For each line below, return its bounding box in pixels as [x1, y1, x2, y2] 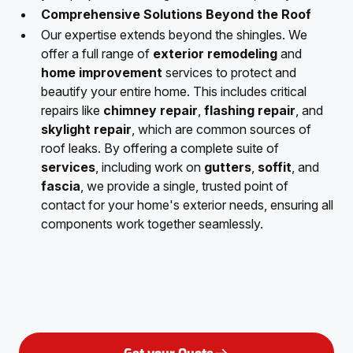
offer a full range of [41, 45, 153, 61]
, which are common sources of [132, 121, 311, 137]
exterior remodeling [153, 45, 277, 61]
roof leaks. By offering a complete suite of [41, 139, 279, 156]
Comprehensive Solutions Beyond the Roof [41, 6, 311, 22]
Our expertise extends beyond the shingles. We [41, 26, 307, 43]
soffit [258, 158, 292, 175]
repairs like [41, 102, 103, 118]
